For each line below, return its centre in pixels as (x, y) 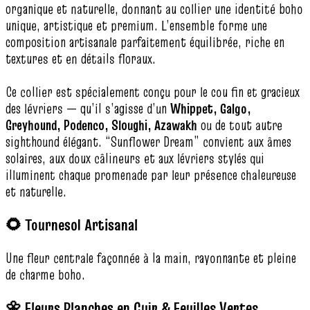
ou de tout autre (240, 126)
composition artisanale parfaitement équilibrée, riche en (145, 43)
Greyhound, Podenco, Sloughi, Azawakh (101, 126)
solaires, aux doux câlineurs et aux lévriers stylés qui (135, 159)
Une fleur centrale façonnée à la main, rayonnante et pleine (151, 258)
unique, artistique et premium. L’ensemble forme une (136, 26)
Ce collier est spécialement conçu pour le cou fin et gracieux (153, 92)
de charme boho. (45, 274)
